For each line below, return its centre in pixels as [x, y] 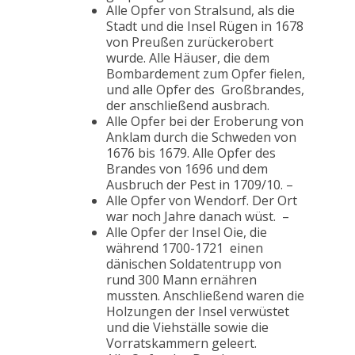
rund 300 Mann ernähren [181, 280]
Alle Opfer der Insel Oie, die [187, 233]
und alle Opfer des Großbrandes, [205, 90]
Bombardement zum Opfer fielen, [206, 74]
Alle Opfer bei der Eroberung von [205, 122]
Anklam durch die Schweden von [201, 137]
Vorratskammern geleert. [181, 344]
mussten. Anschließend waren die [205, 296]
